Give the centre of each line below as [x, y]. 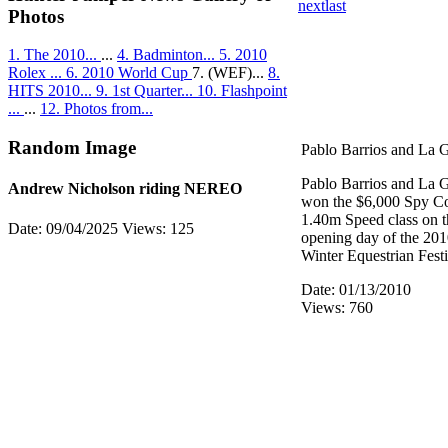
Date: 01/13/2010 [356, 289]
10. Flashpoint [242, 91]
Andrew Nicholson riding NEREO [125, 189]
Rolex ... [37, 73]
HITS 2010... [52, 91]
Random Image [72, 148]
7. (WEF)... [230, 73]
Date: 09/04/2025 [65, 228]
